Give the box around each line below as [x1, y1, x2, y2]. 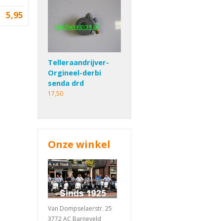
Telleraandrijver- [48, 57, 109, 68]
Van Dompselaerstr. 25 [48, 204, 112, 213]
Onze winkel [48, 138, 110, 151]
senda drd [48, 78, 84, 88]
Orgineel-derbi [48, 68, 101, 78]
